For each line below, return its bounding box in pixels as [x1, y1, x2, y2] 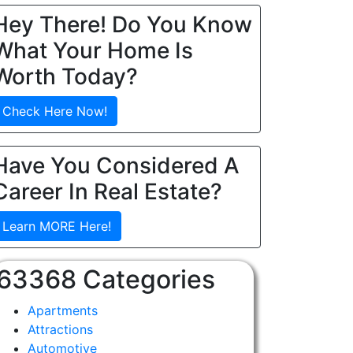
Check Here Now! [2, 103, 107, 119]
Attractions [27, 321, 93, 337]
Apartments [27, 303, 98, 318]
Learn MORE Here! [2, 218, 111, 234]
